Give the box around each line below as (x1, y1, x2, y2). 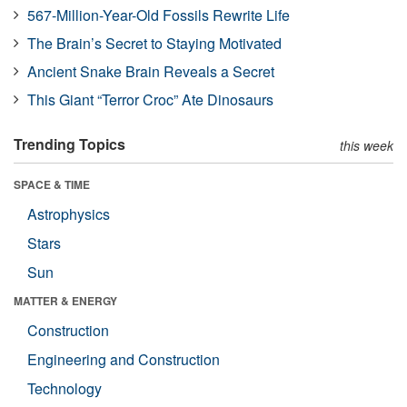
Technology (27, 377, 102, 399)
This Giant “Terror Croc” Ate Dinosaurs (27, 88, 273, 110)
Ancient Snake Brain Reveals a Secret (27, 60, 274, 82)
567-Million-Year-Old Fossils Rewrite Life (27, 4, 290, 25)
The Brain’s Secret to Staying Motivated (27, 32, 282, 54)
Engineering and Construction (27, 348, 220, 370)
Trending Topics (14, 133, 125, 154)
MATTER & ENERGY (14, 292, 117, 309)
